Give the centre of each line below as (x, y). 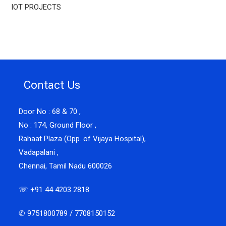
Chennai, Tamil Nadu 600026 (66, 166)
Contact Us (52, 85)
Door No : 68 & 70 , (50, 111)
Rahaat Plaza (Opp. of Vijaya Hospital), (82, 139)
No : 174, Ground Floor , (58, 125)
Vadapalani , (39, 152)
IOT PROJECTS (36, 7)
